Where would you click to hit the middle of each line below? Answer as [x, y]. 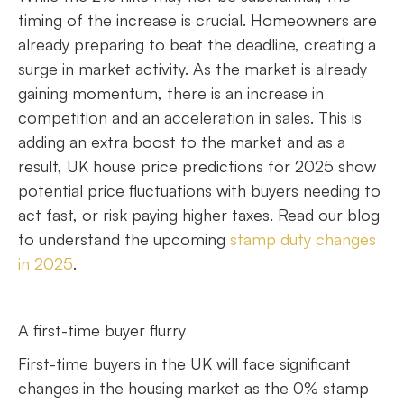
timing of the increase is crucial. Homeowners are [197, 20]
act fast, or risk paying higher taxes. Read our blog [199, 215]
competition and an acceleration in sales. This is [190, 118]
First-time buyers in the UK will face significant [184, 364]
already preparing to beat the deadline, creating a [197, 45]
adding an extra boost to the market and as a [182, 142]
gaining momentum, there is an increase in [171, 93]
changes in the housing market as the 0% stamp [193, 388]
